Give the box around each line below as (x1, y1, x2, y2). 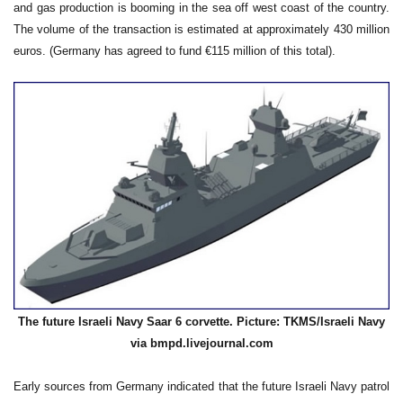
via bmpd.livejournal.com (130, 336, 273, 350)
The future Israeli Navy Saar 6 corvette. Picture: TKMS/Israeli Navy (18, 314, 385, 328)
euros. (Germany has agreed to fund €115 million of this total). (13, 44, 336, 58)
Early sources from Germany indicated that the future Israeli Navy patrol (13, 380, 390, 394)
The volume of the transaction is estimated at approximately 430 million (13, 22, 390, 37)
